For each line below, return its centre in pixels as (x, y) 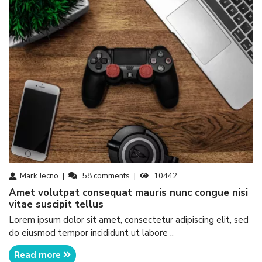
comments (111, 176)
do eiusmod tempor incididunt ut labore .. (91, 233)
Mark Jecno (39, 176)
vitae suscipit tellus (56, 205)
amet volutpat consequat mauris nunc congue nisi (13, 193)
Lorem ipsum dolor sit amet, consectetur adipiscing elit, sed (129, 220)
